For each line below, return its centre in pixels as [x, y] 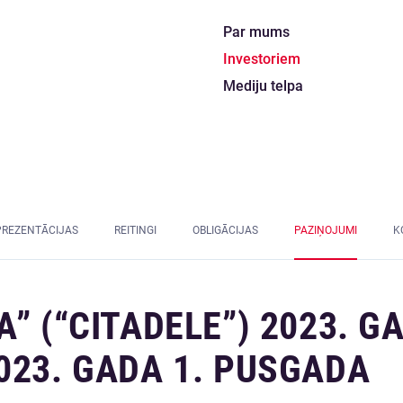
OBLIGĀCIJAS [225, 230]
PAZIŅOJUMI [326, 230]
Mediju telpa [263, 86]
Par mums [256, 32]
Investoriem [262, 59]
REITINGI [135, 230]
